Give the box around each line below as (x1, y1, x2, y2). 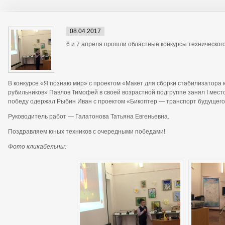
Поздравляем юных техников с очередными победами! (8, 128, 165, 135)
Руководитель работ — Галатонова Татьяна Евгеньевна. (8, 113, 169, 120)
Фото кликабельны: (8, 143, 66, 150)
